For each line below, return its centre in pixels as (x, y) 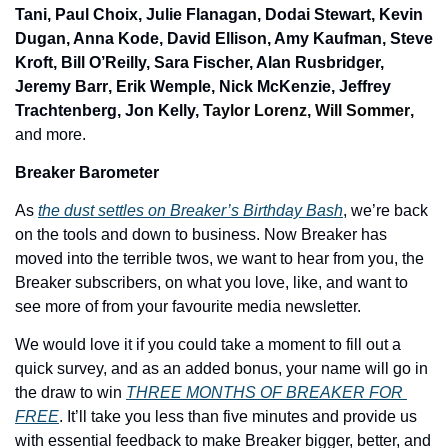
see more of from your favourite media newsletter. (190, 307)
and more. (52, 135)
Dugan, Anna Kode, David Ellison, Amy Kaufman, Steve (224, 39)
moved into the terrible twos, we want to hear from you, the (219, 259)
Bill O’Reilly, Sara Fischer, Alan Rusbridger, (222, 63)
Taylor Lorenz (255, 111)
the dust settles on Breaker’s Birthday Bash (190, 211)
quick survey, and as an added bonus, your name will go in (221, 369)
